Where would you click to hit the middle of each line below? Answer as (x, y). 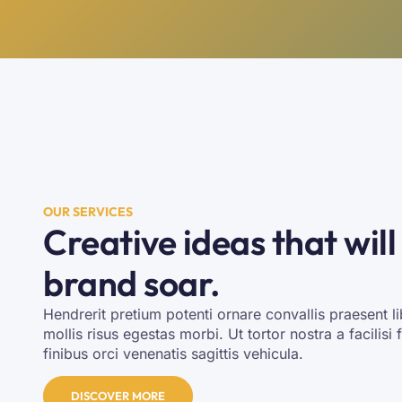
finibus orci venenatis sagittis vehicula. (173, 354)
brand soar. (132, 283)
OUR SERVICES (88, 212)
